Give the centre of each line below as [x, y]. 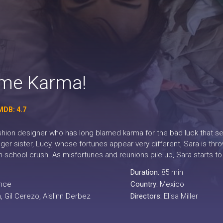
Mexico [172, 184]
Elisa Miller [181, 196]
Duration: [146, 172]
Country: [145, 184]
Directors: [147, 196]
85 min [172, 172]
